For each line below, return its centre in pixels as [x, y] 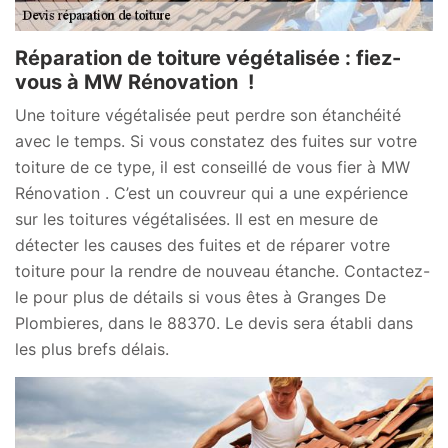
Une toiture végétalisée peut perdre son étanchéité [208, 115]
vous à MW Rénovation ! [134, 82]
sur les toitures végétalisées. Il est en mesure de [196, 219]
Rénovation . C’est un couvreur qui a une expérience [211, 193]
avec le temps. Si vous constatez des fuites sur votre [216, 141]
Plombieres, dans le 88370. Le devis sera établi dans [214, 323]
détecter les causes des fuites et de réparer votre [202, 245]
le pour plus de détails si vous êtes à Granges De [200, 297]
